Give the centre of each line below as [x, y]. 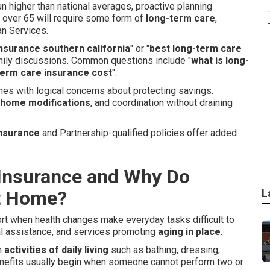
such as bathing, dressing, [164, 250]
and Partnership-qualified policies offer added [138, 133]
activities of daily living [56, 250]
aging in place [189, 232]
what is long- [220, 61]
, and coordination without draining [162, 103]
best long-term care [196, 49]
